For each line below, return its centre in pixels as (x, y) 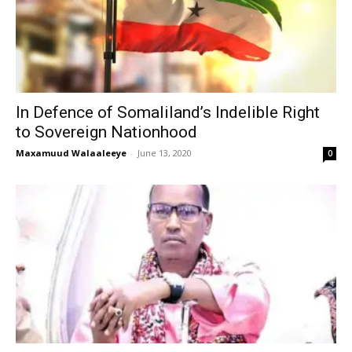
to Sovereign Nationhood (106, 132)
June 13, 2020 (165, 153)
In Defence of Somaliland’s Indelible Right (168, 113)
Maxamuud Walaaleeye (71, 153)
